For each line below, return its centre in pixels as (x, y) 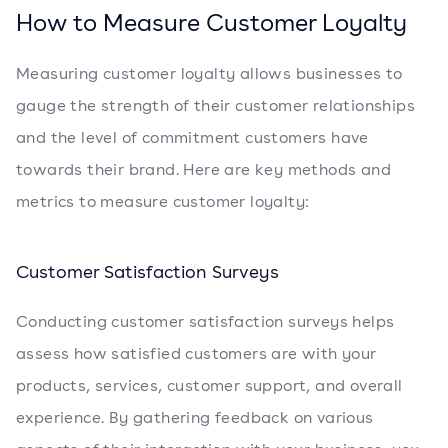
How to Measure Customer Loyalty (211, 21)
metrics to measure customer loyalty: (163, 201)
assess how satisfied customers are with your (196, 353)
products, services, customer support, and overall (209, 385)
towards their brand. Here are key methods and (203, 169)
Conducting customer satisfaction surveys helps (205, 321)
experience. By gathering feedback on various (195, 417)
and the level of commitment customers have (192, 137)
